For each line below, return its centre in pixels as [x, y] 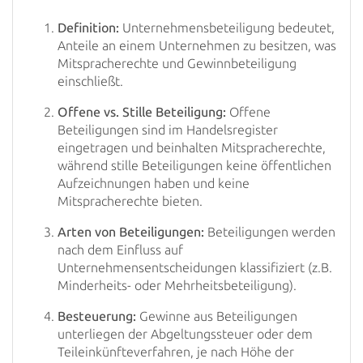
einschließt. [90, 81]
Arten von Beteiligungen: [131, 232]
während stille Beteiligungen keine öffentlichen [194, 166]
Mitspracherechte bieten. [130, 201]
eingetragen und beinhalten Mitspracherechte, [192, 148]
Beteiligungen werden [270, 232]
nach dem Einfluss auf [120, 250]
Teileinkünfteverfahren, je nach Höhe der [176, 352]
